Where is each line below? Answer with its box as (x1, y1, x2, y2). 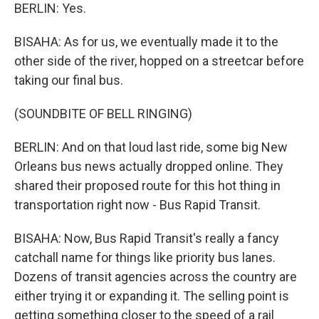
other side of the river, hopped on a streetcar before (14, 53, 304, 68)
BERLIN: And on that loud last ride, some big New (14, 140, 288, 155)
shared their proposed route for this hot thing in (14, 178, 281, 193)
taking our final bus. (14, 73, 123, 88)
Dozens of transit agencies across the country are (14, 269, 297, 284)
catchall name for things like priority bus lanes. (14, 250, 276, 265)
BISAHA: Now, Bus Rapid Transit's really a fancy (14, 231, 279, 246)
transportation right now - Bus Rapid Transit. (14, 197, 261, 212)
